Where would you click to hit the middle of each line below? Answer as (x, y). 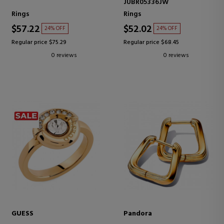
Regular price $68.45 (151, 43)
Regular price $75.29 (39, 43)
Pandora (138, 214)
